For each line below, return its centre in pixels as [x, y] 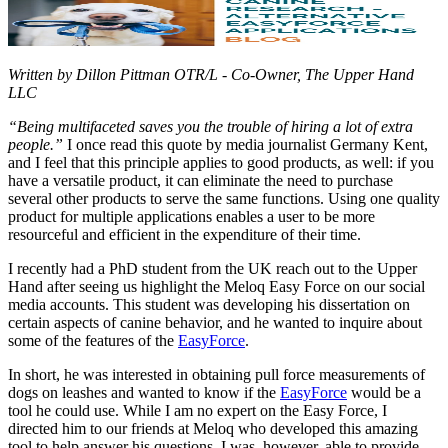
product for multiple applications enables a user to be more [191, 216]
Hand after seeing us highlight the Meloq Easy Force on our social [216, 286]
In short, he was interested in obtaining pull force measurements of [216, 374]
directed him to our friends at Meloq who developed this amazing [213, 428]
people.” [35, 144]
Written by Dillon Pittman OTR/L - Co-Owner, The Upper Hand [211, 74]
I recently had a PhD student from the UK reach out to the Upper [212, 268]
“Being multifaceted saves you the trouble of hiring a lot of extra [210, 126]
